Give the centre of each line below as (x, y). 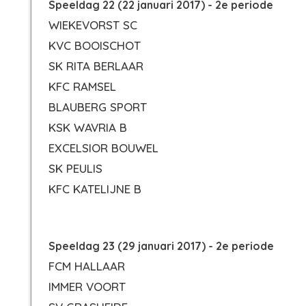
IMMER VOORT (87, 287)
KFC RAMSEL (82, 86)
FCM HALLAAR (87, 266)
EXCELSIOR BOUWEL (103, 148)
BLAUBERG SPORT (98, 107)
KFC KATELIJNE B (95, 189)
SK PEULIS (75, 168)
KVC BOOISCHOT (95, 45)
